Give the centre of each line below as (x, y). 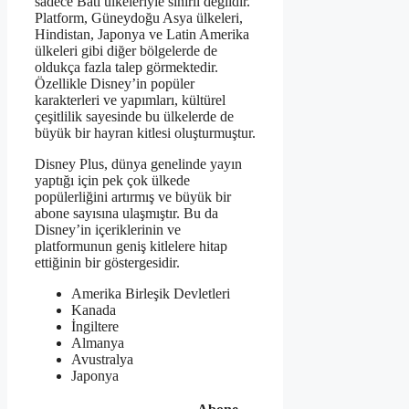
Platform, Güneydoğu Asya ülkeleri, (139, 18)
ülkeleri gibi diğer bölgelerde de (126, 51)
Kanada (94, 310)
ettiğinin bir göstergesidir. (107, 263)
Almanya (98, 343)
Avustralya (102, 360)
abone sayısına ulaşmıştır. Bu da (126, 214)
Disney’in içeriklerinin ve (108, 230)
